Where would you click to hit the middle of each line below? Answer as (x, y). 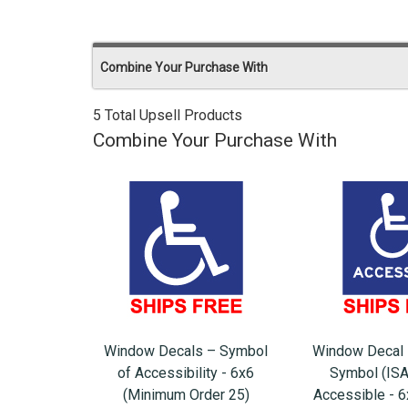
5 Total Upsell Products (168, 116)
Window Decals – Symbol (186, 352)
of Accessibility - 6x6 (186, 373)
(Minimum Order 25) (186, 395)
